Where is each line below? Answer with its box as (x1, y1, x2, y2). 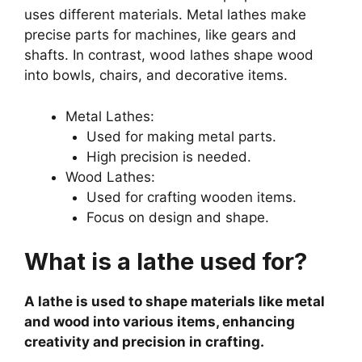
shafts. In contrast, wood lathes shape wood (24, 47, 314, 64)
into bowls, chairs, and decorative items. (24, 67, 288, 84)
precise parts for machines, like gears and (24, 27, 297, 44)
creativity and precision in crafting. (24, 334, 264, 351)
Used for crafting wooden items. (86, 188, 297, 205)
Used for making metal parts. (86, 128, 276, 145)
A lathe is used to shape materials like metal (24, 293, 325, 310)
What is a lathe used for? (24, 247, 307, 276)
